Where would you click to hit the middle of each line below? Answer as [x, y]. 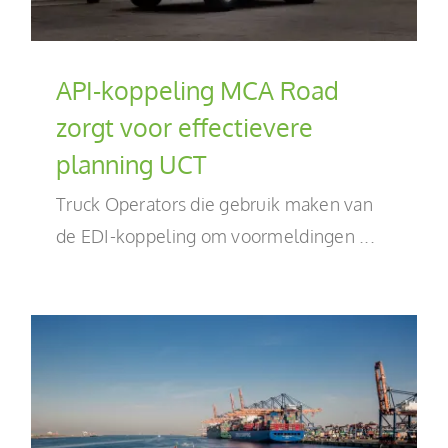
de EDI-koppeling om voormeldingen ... [215, 235]
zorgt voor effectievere [184, 126]
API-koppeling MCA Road [197, 89]
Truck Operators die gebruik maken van [214, 203]
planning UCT [131, 163]
